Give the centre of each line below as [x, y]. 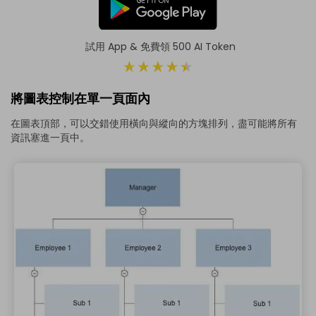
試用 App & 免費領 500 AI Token [160, 47]
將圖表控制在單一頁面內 [80, 99]
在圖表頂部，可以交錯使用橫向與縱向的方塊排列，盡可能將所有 [154, 123]
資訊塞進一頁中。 [50, 137]
